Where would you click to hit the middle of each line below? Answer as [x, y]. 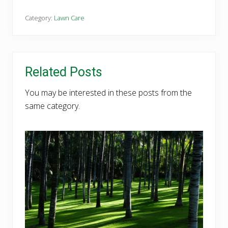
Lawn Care [69, 18]
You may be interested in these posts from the [108, 92]
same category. [52, 106]
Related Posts [64, 72]
